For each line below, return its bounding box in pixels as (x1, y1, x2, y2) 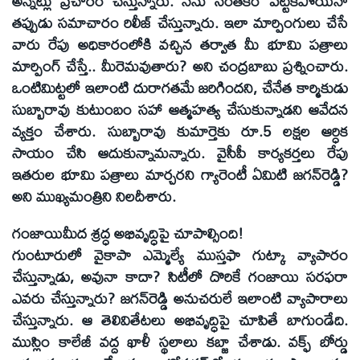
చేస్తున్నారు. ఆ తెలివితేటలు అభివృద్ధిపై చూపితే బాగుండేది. (12, 305, 348, 335)
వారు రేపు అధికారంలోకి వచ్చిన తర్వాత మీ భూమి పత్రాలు (12, 29, 348, 59)
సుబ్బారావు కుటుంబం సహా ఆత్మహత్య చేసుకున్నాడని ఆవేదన (12, 94, 348, 124)
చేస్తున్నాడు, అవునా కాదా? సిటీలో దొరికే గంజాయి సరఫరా (12, 262, 348, 292)
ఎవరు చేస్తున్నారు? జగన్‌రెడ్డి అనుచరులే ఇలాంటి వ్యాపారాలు (12, 284, 348, 313)
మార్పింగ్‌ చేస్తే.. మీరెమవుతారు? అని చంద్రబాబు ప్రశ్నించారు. (12, 51, 348, 80)
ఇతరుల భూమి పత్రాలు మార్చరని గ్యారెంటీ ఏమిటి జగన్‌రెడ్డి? (12, 159, 348, 189)
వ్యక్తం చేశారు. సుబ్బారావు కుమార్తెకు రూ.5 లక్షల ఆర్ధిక (12, 116, 348, 145)
